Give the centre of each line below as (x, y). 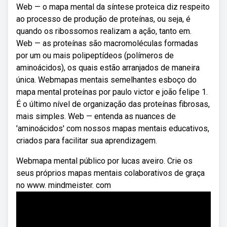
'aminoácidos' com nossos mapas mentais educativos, (113, 128)
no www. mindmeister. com (64, 185)
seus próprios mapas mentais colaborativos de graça (110, 173)
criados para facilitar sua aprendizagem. (87, 141)
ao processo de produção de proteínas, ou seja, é (103, 19)
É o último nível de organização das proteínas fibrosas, (113, 104)
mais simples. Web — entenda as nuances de (96, 116)
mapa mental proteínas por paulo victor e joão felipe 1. (112, 92)
